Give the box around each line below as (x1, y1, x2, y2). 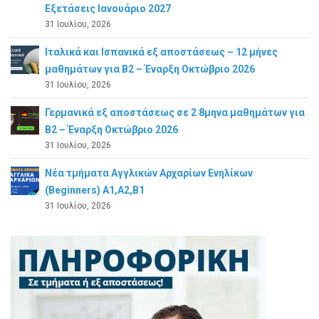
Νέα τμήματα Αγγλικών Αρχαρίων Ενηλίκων (45, 167, 253, 179)
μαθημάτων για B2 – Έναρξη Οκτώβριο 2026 (45, 63, 255, 75)
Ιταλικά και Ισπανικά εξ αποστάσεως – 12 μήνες (45, 46, 278, 58)
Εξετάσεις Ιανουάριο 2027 (45, 2, 171, 14)
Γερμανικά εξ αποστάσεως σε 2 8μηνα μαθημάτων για (45, 106, 305, 118)
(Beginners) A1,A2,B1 (45, 184, 145, 196)
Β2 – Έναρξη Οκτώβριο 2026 (45, 123, 178, 135)
